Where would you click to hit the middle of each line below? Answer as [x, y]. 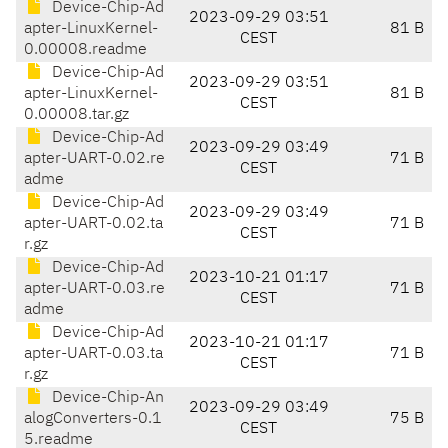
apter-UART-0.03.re [94, 289]
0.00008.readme [85, 50]
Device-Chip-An [106, 398]
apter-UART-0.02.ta [93, 224]
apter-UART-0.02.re [94, 159]
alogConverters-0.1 [93, 419]
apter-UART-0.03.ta [93, 354]
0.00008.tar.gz [76, 115]
